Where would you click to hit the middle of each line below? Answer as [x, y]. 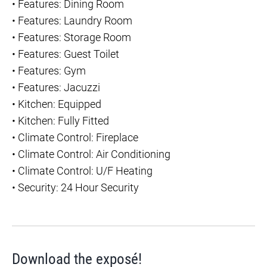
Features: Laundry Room [75, 21]
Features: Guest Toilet [69, 54]
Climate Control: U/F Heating [85, 171]
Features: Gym [52, 71]
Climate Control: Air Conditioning [94, 154]
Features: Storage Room [74, 37]
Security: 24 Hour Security [78, 187]
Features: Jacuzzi [59, 87]
